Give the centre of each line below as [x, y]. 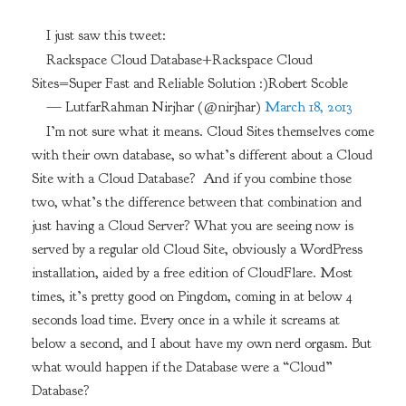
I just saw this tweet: [106, 35]
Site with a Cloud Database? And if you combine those [191, 179]
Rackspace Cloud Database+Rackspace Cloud [179, 59]
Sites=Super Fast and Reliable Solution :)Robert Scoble [189, 83]
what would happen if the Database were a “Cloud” [182, 367]
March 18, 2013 [308, 107]
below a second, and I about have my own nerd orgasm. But [201, 344]
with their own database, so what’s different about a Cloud [202, 155]
